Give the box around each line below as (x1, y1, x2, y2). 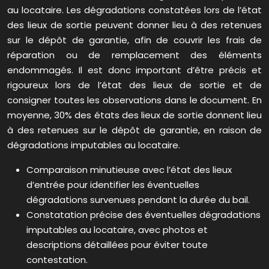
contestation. (26, 253, 88, 267)
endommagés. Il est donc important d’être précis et (7, 64, 262, 77)
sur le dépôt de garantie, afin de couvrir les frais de (7, 34, 262, 47)
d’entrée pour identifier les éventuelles (26, 178, 199, 192)
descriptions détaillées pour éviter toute (26, 238, 208, 252)
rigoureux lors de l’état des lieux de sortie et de (7, 79, 262, 92)
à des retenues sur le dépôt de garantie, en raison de (7, 124, 262, 137)
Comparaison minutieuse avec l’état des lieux (26, 163, 232, 177)
